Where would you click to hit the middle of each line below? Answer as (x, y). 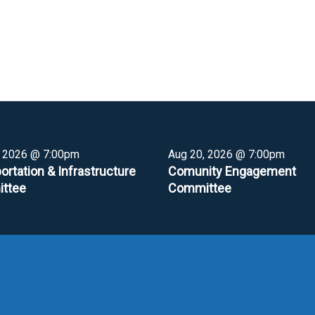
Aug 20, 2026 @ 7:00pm (226, 154)
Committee (200, 188)
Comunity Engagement (232, 171)
